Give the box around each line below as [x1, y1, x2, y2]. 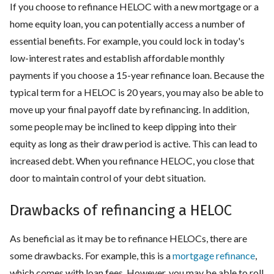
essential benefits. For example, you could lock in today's [10, 34, 245, 46]
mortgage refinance [172, 249, 255, 261]
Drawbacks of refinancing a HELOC [10, 201, 232, 219]
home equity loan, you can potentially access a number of [10, 17, 245, 29]
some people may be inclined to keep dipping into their [10, 120, 237, 132]
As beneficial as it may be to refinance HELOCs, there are [10, 232, 247, 244]
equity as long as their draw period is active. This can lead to [10, 137, 257, 149]
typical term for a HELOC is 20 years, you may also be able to [10, 86, 264, 98]
